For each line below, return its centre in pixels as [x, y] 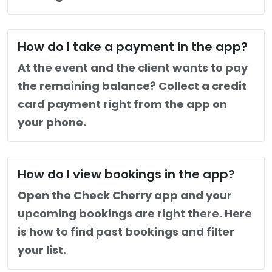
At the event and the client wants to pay [133, 68]
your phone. [52, 122]
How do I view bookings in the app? [126, 174]
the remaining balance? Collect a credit [132, 86]
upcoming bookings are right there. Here [135, 213]
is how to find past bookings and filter [126, 232]
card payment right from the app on [122, 104]
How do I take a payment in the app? [133, 47]
